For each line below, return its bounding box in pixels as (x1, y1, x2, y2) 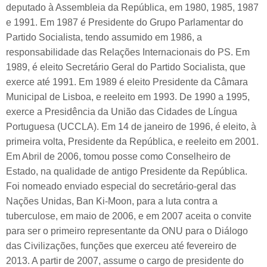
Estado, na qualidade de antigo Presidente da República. (6, 166, 247, 177)
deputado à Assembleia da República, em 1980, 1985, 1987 (6, 2, 259, 13)
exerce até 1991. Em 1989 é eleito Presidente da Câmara (6, 77, 248, 88)
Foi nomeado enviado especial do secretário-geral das (6, 181, 236, 192)
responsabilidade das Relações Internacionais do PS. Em (6, 47, 250, 58)
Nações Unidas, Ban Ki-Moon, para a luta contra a (6, 196, 218, 207)
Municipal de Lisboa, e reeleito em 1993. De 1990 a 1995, (6, 92, 250, 103)
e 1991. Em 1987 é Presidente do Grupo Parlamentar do (6, 17, 243, 28)
